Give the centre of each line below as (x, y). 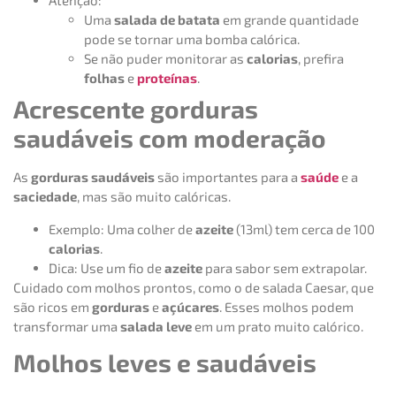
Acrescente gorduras (136, 109)
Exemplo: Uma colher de (122, 228)
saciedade (45, 197)
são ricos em (53, 306)
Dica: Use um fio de (107, 267)
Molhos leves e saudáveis (165, 363)
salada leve (156, 326)
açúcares (190, 306)
